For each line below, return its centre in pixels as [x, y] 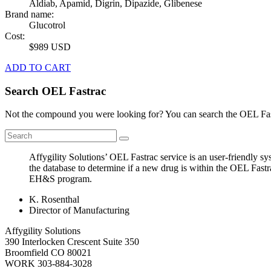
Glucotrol [47, 25]
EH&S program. [60, 179]
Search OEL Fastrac [55, 91]
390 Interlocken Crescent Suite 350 [72, 242]
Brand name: [29, 14]
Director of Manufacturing [79, 211]
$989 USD [50, 47]
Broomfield [27, 253]
